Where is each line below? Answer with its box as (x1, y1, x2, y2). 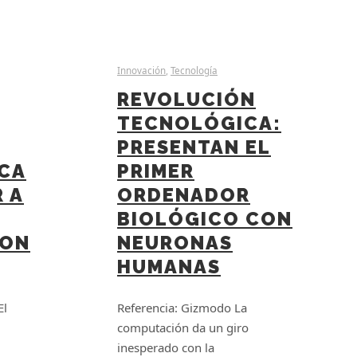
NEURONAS (117, 231, 233, 254)
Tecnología (171, 65, 218, 77)
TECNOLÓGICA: (117, 112, 281, 135)
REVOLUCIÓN (117, 88, 256, 111)
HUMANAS (117, 255, 221, 278)
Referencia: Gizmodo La (117, 300, 247, 316)
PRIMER (117, 159, 194, 182)
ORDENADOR (117, 183, 250, 206)
